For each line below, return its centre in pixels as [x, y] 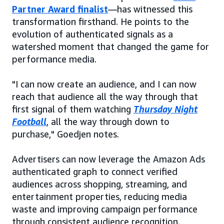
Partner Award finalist [60, 9]
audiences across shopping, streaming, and [99, 184]
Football [29, 121]
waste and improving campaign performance [105, 209]
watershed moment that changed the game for [110, 46]
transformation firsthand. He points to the [100, 21]
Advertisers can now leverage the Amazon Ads [108, 159]
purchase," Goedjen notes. [65, 134]
